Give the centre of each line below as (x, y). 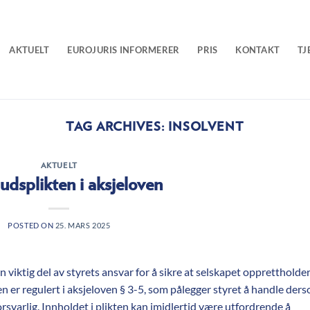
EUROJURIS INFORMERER (124, 49)
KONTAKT (258, 49)
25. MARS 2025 (83, 225)
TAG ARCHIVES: (117, 127)
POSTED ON (31, 225)
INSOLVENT (206, 127)
